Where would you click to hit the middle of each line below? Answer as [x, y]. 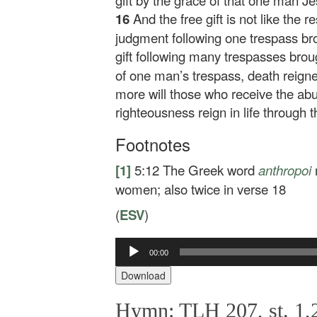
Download [143, 275]
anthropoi [285, 170]
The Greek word [211, 170]
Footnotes [153, 144]
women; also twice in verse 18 [201, 189]
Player [129, 258]
